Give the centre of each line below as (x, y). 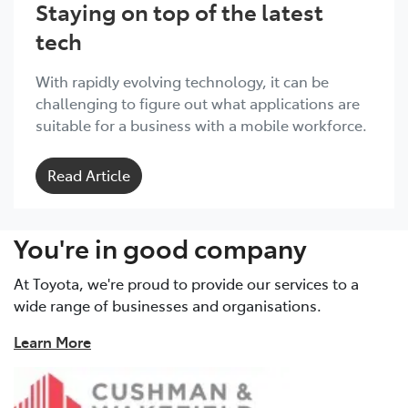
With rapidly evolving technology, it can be (182, 81)
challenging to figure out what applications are (198, 102)
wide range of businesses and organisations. (168, 305)
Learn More (52, 341)
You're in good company (160, 247)
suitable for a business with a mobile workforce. (201, 124)
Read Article (89, 174)
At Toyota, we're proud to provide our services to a (186, 283)
